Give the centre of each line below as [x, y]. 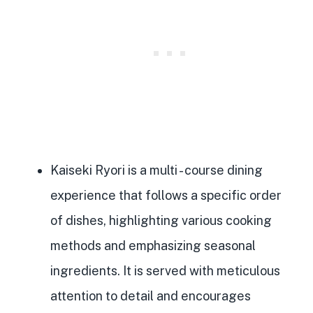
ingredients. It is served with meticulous [165, 271]
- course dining [220, 170]
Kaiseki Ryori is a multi [114, 170]
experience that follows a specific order [166, 196]
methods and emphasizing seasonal [153, 246]
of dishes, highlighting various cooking [161, 221]
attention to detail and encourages [151, 296]
